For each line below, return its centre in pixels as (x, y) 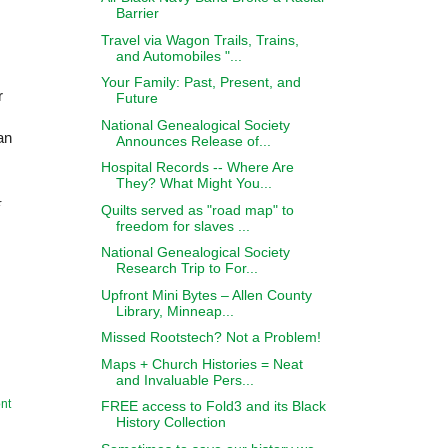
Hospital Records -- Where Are (197, 167)
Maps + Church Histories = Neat (201, 363)
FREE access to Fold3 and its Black (213, 406)
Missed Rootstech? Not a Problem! (210, 337)
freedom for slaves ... (182, 225)
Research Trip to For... (186, 268)
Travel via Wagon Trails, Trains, (199, 39)
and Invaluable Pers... (184, 379)
